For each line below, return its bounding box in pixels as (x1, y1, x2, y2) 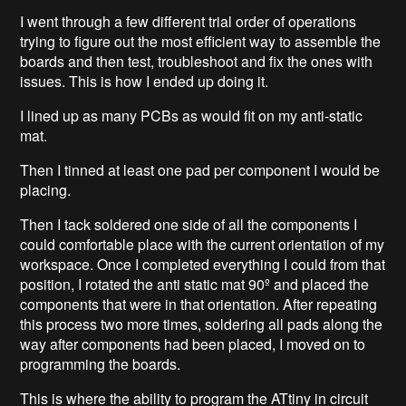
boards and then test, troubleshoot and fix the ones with (20, 51, 373, 72)
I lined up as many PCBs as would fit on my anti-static (20, 105, 363, 127)
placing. (20, 179, 75, 201)
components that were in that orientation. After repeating (20, 294, 378, 315)
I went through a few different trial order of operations (20, 11, 357, 33)
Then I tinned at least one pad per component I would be (20, 159, 381, 181)
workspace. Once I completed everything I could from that (20, 254, 386, 275)
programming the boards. (20, 353, 185, 375)
